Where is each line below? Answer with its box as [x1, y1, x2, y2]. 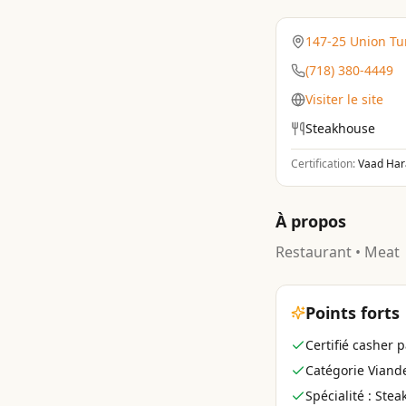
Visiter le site [305, 91, 383, 108]
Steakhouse [305, 120, 375, 137]
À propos [275, 210, 346, 232]
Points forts [305, 302, 400, 324]
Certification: [291, 156, 358, 171]
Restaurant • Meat [275, 242, 400, 262]
